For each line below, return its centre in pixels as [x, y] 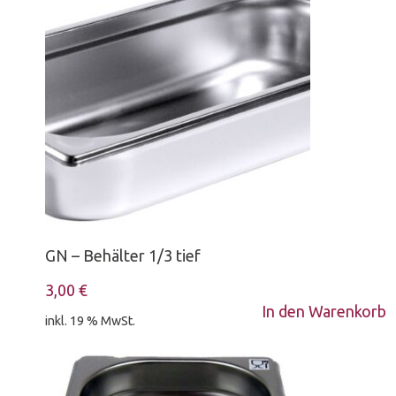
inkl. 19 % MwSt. [91, 321]
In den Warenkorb [324, 312]
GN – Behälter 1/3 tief [123, 256]
